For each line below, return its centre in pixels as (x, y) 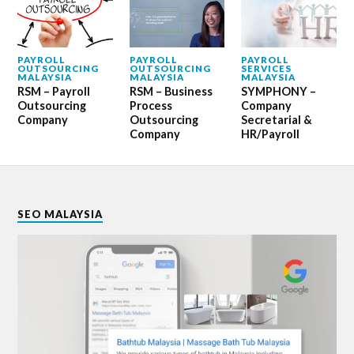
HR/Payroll (270, 134)
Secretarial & (276, 120)
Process (151, 106)
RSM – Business (171, 92)
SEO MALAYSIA (60, 215)
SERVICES (266, 69)
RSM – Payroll (54, 92)
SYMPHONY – (278, 92)
